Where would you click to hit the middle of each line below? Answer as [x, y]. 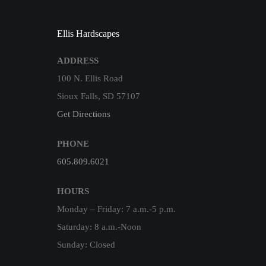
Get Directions [84, 114]
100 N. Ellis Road [90, 79]
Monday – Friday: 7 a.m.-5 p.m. [116, 209]
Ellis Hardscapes [88, 34]
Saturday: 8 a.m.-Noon [99, 227]
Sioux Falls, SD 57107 [99, 96]
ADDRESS [78, 61]
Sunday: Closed [86, 245]
